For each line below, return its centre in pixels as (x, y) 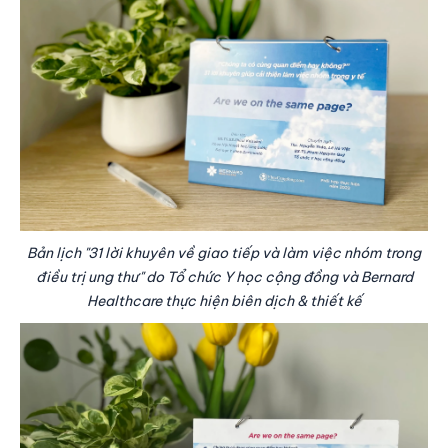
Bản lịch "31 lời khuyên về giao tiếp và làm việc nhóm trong (224, 253)
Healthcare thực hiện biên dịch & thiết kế (224, 301)
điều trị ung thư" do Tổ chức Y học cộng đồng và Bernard (224, 277)
